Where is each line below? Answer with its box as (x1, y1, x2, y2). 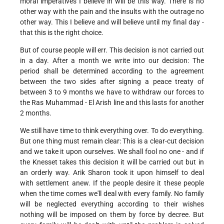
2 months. (20, 109, 51, 117)
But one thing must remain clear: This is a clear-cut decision (20, 137, 204, 145)
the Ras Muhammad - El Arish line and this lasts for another (20, 98, 204, 107)
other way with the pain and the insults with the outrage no (20, 7, 204, 16)
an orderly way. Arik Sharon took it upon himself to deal (20, 168, 204, 177)
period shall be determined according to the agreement (20, 67, 204, 75)
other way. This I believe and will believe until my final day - (20, 18, 204, 26)
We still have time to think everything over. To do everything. (20, 126, 204, 135)
